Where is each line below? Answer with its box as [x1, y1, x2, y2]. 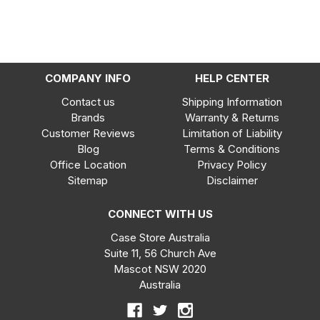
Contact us [61, 95, 115, 109]
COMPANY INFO [45, 71, 131, 86]
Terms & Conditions [184, 142, 281, 156]
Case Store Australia [110, 231, 210, 245]
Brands [71, 111, 106, 125]
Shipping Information [181, 95, 282, 109]
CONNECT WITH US [107, 207, 213, 221]
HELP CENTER [194, 71, 269, 86]
